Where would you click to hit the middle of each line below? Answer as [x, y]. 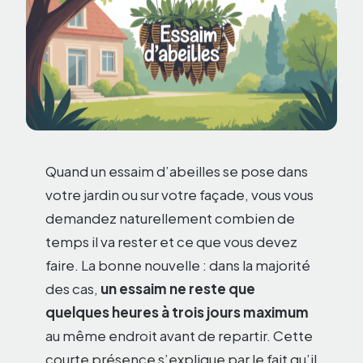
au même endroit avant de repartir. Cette [179, 336]
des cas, [73, 289]
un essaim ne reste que [178, 289]
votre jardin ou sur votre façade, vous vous [179, 195]
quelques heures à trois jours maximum [177, 312]
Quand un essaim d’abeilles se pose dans [177, 171]
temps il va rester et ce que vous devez [171, 242]
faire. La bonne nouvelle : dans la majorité [178, 265]
